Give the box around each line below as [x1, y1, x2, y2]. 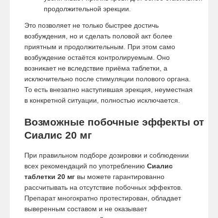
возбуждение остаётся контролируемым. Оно [24, 53, 170, 61]
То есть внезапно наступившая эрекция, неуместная [24, 85, 193, 93]
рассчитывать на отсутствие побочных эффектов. [24, 183, 182, 191]
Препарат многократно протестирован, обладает [24, 194, 181, 202]
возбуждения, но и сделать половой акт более [24, 32, 172, 40]
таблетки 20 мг [24, 172, 75, 181]
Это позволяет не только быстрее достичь [24, 21, 159, 29]
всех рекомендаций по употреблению [24, 162, 147, 170]
